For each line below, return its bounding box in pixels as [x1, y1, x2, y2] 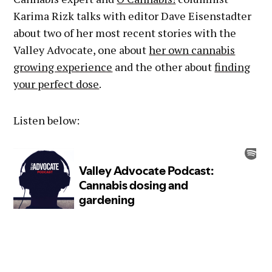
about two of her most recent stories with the [13, 25, 237, 40]
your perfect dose [13, 76, 100, 91]
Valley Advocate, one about [13, 42, 149, 57]
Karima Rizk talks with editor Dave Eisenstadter [13, 8, 252, 23]
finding [214, 59, 251, 74]
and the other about [112, 59, 215, 74]
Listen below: [13, 112, 80, 127]
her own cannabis [149, 42, 236, 57]
